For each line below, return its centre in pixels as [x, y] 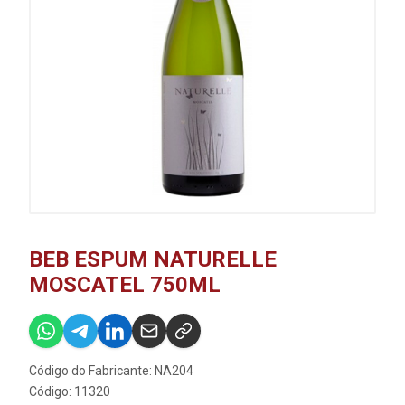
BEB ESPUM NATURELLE [153, 259]
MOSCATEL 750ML [125, 285]
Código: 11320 [70, 391]
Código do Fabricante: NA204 [111, 371]
